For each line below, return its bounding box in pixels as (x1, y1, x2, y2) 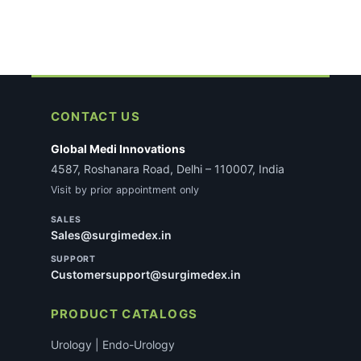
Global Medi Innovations (50, 142, 185, 156)
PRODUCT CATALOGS (50, 306, 198, 322)
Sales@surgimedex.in (50, 228, 172, 243)
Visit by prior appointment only (50, 184, 199, 197)
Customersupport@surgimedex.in (50, 268, 241, 282)
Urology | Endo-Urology (50, 338, 175, 352)
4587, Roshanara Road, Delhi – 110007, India (50, 162, 284, 176)
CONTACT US (50, 109, 141, 125)
